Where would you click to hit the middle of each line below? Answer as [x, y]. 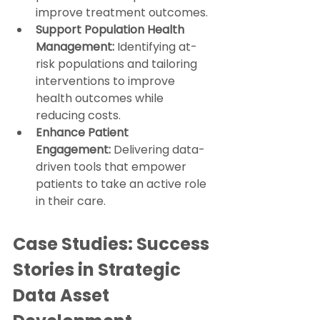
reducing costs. [78, 116]
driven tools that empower [112, 167]
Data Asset [63, 296]
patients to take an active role [122, 184]
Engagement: [73, 150]
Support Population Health [111, 30]
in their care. [71, 201]
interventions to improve [107, 81]
